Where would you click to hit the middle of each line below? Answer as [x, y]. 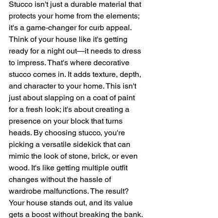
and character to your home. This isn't [73, 86]
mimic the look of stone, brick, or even [74, 156]
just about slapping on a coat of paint [73, 98]
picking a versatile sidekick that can [71, 144]
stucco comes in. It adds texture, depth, [76, 74]
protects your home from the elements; [75, 16]
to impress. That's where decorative [70, 63]
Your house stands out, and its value [72, 203]
